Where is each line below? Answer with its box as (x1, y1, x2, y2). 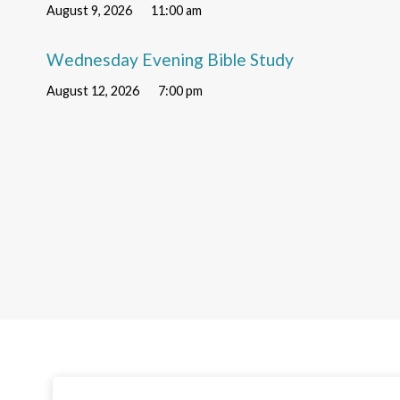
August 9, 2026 (46, 2, 133, 18)
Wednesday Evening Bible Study (46, 49, 295, 71)
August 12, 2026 (46, 83, 140, 99)
